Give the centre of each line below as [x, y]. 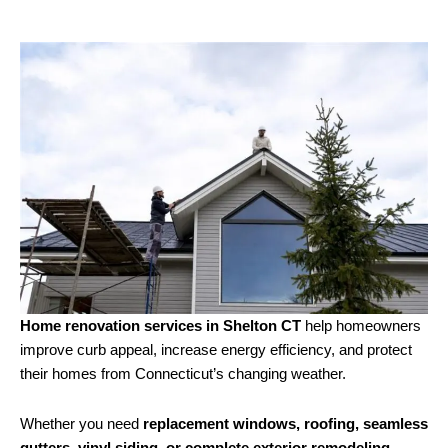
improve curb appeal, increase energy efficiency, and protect [216, 350]
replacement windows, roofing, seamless [285, 423]
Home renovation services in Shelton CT [162, 326]
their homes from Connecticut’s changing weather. [183, 374]
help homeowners [363, 326]
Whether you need [81, 423]
